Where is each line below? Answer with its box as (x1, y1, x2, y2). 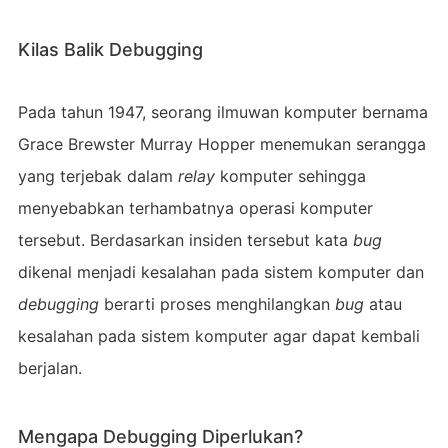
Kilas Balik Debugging (17, 38, 203, 60)
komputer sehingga (219, 165, 366, 186)
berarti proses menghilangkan (103, 293, 335, 314)
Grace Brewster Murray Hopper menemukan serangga (17, 133, 426, 154)
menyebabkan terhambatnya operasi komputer (17, 197, 373, 218)
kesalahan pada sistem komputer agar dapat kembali (17, 325, 420, 346)
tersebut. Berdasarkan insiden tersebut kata (17, 229, 353, 250)
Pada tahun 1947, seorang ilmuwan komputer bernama (17, 101, 428, 122)
